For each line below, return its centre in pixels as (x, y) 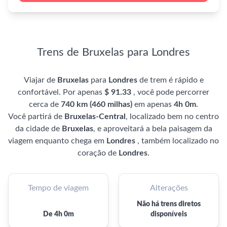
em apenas (153, 104)
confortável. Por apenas (61, 92)
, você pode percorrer (171, 92)
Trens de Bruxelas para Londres (113, 52)
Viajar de (40, 80)
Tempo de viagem (58, 188)
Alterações (169, 188)
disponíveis (169, 214)
